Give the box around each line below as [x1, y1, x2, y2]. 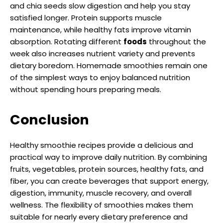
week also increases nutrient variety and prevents [10, 48, 195, 59]
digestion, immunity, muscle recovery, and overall [10, 187, 192, 198]
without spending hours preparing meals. [10, 84, 161, 95]
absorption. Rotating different [10, 36, 123, 47]
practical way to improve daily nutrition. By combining [10, 151, 207, 162]
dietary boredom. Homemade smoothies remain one [10, 60, 208, 71]
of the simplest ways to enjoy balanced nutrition [10, 72, 190, 83]
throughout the [147, 36, 206, 47]
